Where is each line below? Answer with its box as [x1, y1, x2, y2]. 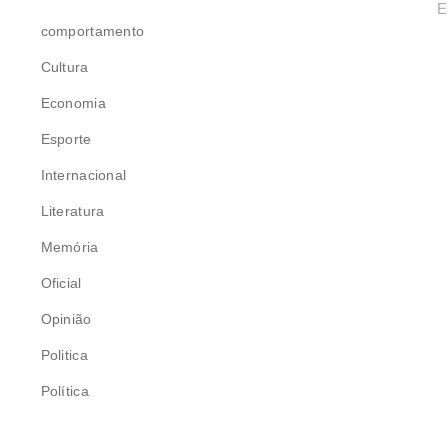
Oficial [40, 274, 82, 291]
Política [40, 382, 89, 399]
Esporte [40, 130, 92, 147]
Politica [40, 346, 88, 363]
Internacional [40, 166, 127, 183]
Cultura [40, 58, 89, 75]
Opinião [40, 310, 92, 327]
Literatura [40, 202, 105, 219]
